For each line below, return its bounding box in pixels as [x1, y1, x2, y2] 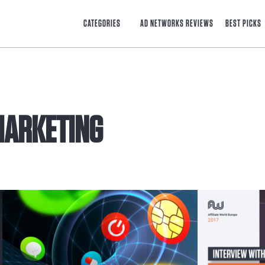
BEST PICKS [225, 19, 261, 28]
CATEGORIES [83, 19, 121, 28]
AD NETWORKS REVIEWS [140, 19, 214, 28]
